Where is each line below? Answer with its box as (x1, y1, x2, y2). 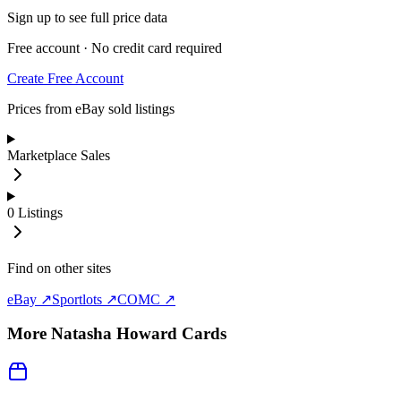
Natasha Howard (51, 324, 177, 344)
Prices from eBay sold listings (7, 100, 175, 116)
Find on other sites (7, 260, 111, 276)
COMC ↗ (117, 291, 175, 307)
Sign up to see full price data (7, 9, 167, 25)
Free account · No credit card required (7, 39, 222, 55)
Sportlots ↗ (52, 291, 117, 307)
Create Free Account (7, 70, 124, 86)
